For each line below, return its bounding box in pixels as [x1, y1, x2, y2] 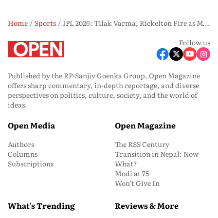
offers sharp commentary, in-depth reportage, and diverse [8, 80, 199, 90]
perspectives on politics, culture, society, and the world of [8, 90, 197, 100]
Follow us [179, 37, 210, 47]
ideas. [8, 99, 27, 109]
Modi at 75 [115, 168, 149, 178]
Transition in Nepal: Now [115, 148, 199, 159]
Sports [35, 18, 56, 28]
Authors [8, 139, 34, 149]
